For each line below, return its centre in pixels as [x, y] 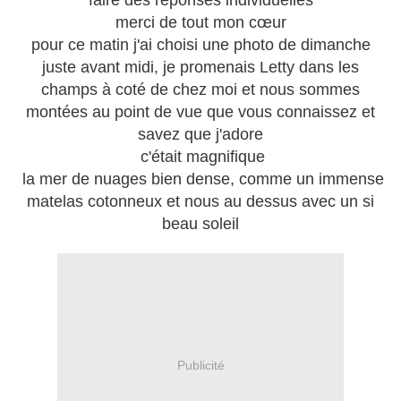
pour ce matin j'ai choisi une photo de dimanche [200, 45]
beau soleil [200, 224]
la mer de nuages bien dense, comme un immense [200, 179]
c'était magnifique [200, 157]
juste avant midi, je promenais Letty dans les [200, 68]
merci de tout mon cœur [200, 23]
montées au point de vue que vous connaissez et [200, 112]
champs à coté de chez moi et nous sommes [200, 90]
